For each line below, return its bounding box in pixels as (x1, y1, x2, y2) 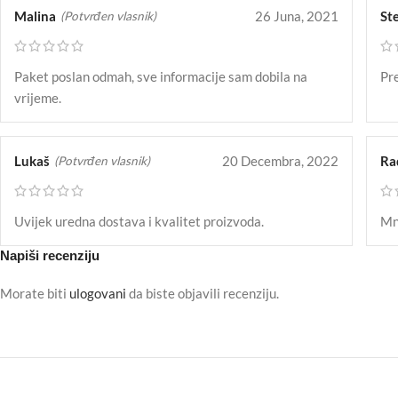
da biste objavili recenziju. (126, 285, 279, 302)
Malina (14, 8, 56, 25)
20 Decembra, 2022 (222, 153, 339, 170)
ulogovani (69, 285, 126, 302)
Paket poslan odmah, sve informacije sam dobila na (14, 68, 307, 85)
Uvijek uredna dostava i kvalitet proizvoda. (14, 213, 264, 230)
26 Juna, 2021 (255, 8, 339, 25)
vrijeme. (14, 90, 61, 107)
